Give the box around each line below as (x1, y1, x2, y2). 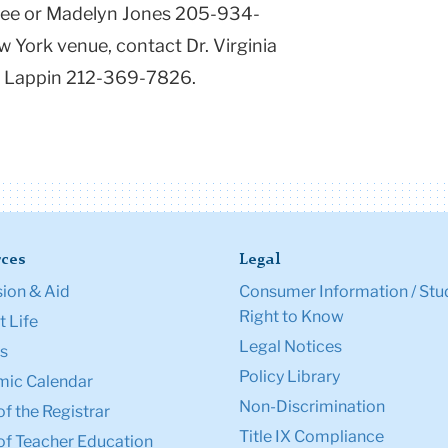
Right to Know (239, 307, 344, 327)
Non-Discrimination (239, 397, 385, 417)
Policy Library (239, 367, 340, 387)
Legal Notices (239, 337, 342, 357)
